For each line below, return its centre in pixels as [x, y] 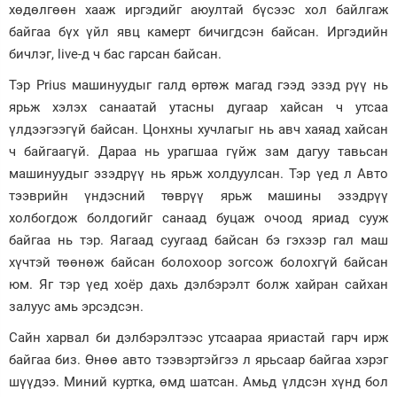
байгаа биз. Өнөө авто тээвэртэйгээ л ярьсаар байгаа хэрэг [198, 360]
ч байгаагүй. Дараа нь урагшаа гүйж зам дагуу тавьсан [198, 152]
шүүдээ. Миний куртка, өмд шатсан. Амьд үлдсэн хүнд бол [198, 382]
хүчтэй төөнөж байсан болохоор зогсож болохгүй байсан [198, 263]
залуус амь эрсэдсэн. [76, 307]
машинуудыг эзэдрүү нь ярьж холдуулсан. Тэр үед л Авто [198, 174]
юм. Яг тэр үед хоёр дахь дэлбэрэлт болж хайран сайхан [198, 285]
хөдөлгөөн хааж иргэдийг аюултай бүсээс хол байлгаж [198, 10]
